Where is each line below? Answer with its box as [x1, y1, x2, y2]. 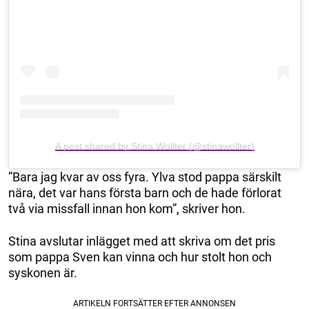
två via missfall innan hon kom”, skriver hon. [8, 201, 246, 217]
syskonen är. [8, 266, 77, 281]
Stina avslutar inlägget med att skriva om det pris [8, 234, 275, 249]
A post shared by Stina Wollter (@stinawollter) [54, 141, 255, 152]
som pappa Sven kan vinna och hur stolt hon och [8, 250, 272, 265]
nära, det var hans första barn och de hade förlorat [8, 186, 281, 201]
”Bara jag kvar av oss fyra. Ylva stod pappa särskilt [8, 170, 281, 185]
